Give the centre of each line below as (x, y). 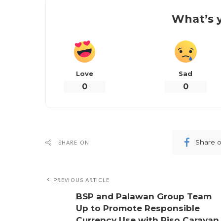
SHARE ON (74, 142)
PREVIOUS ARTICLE (82, 180)
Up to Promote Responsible (138, 208)
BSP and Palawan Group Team (144, 196)
